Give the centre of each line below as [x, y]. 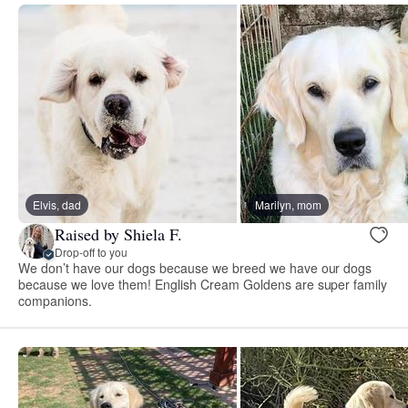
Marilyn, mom [288, 205]
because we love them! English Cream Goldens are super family [203, 285]
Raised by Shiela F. [118, 234]
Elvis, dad [57, 205]
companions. [55, 301]
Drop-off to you [91, 251]
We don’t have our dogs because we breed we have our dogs [195, 268]
